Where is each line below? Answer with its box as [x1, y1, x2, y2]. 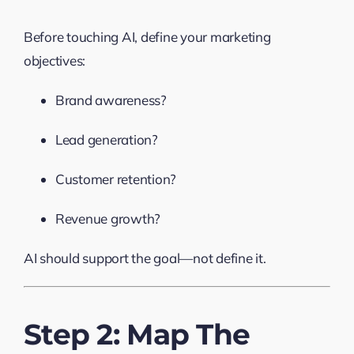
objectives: [23, 51, 86, 69]
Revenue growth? [55, 209, 161, 227]
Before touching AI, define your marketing [23, 28, 271, 45]
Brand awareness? [55, 91, 167, 108]
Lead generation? [55, 130, 158, 148]
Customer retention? [55, 170, 177, 187]
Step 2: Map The [23, 316, 250, 352]
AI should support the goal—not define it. [23, 249, 266, 266]
